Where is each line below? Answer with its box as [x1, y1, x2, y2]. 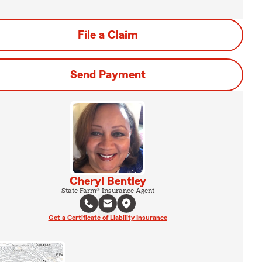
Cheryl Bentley [69, 175, 146, 187]
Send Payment [70, 69, 146, 81]
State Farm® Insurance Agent [61, 187, 154, 194]
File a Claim [77, 29, 138, 41]
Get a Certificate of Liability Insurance [48, 214, 167, 221]
